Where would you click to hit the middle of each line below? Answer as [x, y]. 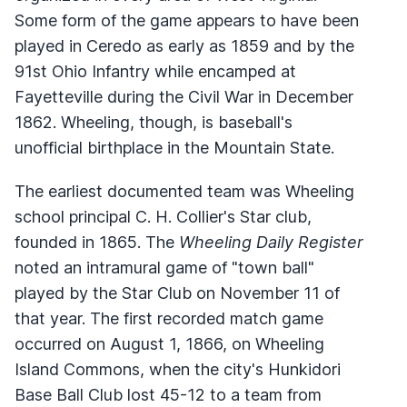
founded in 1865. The [97, 242]
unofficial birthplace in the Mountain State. [174, 147]
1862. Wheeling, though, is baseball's [154, 122]
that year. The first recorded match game [169, 318]
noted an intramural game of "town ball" [164, 267]
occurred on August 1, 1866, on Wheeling [169, 343]
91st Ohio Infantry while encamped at [155, 71]
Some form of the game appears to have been [187, 20]
